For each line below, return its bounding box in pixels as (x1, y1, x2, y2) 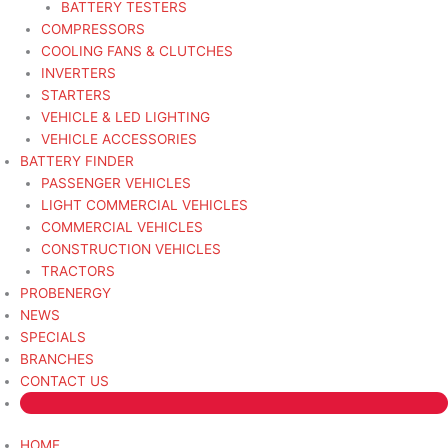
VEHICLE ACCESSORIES (40, 131, 197, 148)
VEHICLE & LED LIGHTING (40, 109, 210, 126)
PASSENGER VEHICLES (40, 175, 191, 192)
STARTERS (40, 87, 111, 104)
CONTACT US (20, 373, 109, 390)
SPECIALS (20, 329, 86, 346)
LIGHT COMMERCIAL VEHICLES (40, 197, 248, 214)
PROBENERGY (20, 285, 111, 302)
